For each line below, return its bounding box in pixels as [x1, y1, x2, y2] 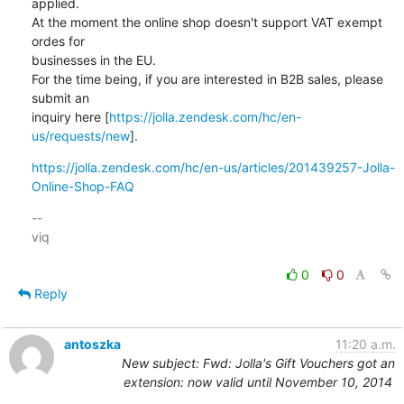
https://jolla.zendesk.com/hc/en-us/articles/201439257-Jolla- [31, 159, 395, 175]
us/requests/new [31, 127, 130, 143]
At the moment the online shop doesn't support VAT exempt [31, 14, 382, 30]
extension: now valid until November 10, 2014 [124, 373, 392, 390]
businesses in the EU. [31, 51, 160, 68]
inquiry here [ [31, 108, 109, 124]
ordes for [31, 32, 85, 49]
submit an [31, 89, 89, 106]
